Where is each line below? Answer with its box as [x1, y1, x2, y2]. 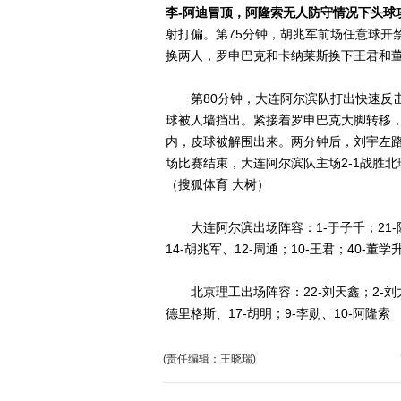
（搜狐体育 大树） [166, 177, 269, 192]
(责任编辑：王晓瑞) [163, 353, 256, 365]
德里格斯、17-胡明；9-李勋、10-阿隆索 [166, 306, 390, 320]
